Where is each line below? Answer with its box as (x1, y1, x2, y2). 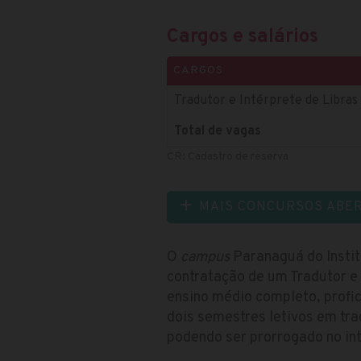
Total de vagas (174, 122, 261, 139)
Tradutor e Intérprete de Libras (174, 92, 358, 109)
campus (180, 247, 230, 267)
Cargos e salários (167, 24, 318, 49)
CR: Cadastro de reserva (167, 149, 288, 164)
